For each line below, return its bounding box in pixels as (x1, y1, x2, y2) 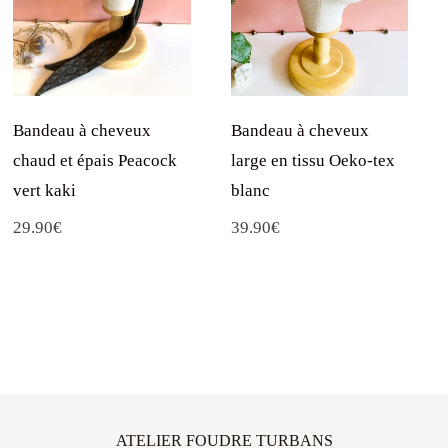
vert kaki (13, 181, 77, 201)
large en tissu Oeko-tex (230, 151, 395, 171)
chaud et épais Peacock (13, 151, 178, 171)
